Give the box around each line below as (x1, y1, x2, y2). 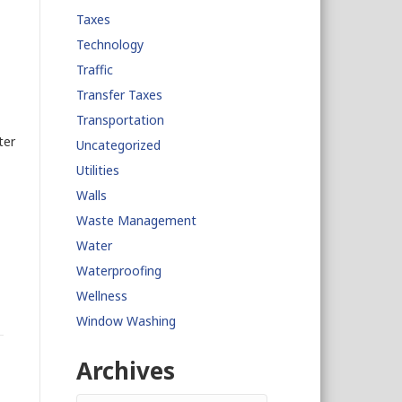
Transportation (75, 111, 164, 128)
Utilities (75, 162, 119, 179)
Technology (75, 36, 144, 53)
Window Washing (75, 312, 176, 329)
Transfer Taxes (75, 86, 162, 103)
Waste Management (75, 212, 197, 229)
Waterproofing (75, 262, 162, 279)
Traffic (75, 61, 113, 78)
